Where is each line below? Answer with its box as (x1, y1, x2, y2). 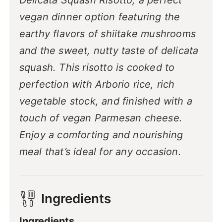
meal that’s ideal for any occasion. (19, 146, 181, 158)
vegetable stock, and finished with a (19, 95, 192, 108)
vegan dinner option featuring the (19, 11, 180, 23)
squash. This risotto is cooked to (19, 61, 175, 74)
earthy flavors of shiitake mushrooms (19, 28, 196, 40)
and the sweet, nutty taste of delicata (19, 45, 199, 57)
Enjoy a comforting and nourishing (19, 129, 183, 141)
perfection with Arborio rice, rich (19, 78, 175, 91)
